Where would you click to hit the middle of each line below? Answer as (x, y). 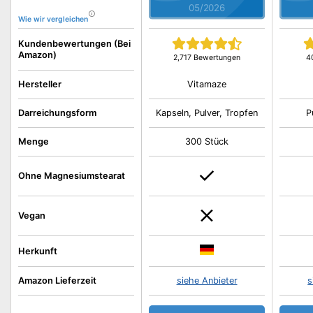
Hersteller (40, 84)
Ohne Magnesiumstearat (72, 176)
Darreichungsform (57, 113)
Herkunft (38, 251)
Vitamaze (207, 84)
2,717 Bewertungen (207, 58)
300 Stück (207, 141)
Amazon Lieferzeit (57, 281)
